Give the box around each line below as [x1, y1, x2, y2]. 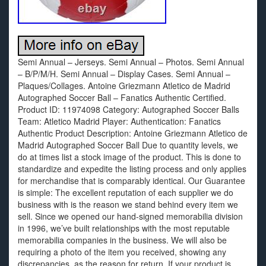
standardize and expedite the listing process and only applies [18, 163, 246, 175]
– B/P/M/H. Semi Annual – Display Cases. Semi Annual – [18, 68, 230, 80]
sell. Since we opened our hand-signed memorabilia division [18, 210, 243, 222]
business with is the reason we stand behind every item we [18, 198, 238, 210]
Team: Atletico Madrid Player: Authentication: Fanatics [18, 115, 221, 127]
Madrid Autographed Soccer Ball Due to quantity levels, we [18, 139, 238, 151]
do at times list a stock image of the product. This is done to [18, 151, 241, 163]
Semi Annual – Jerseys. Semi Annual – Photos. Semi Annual [18, 56, 244, 68]
